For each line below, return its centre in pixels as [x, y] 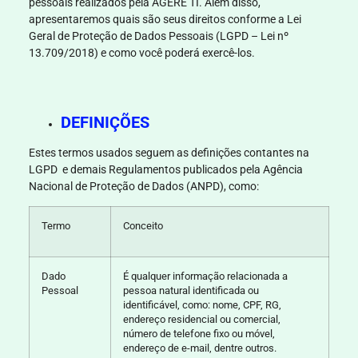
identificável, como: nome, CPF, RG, [202, 305]
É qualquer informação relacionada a [205, 276]
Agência [282, 169]
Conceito [143, 226]
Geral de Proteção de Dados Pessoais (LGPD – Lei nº [158, 36]
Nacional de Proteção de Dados [106, 186]
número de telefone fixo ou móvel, [199, 334]
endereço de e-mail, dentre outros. [199, 348]
